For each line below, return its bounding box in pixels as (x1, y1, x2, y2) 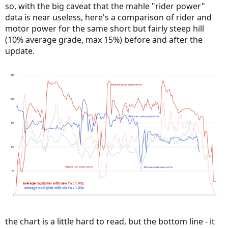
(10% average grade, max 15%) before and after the (5, 34, 203, 45)
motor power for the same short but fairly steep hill (5, 22, 204, 34)
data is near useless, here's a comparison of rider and (5, 11, 212, 23)
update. (5, 45, 35, 56)
